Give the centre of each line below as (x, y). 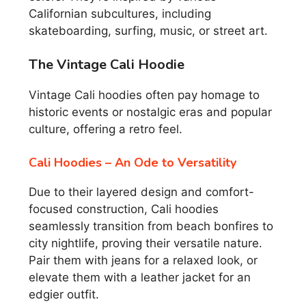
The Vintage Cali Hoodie (107, 65)
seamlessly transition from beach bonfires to (151, 226)
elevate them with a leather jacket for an (140, 277)
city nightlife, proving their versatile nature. (145, 243)
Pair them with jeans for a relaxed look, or (143, 260)
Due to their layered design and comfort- (141, 192)
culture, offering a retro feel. (106, 129)
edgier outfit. (64, 294)
